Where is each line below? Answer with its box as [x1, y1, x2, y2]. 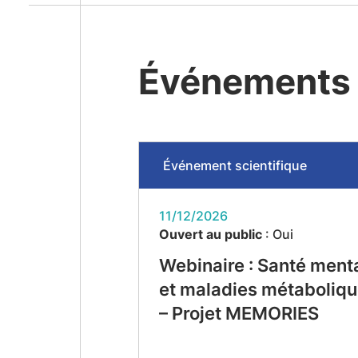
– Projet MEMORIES [158, 303, 319, 324]
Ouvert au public [158, 226, 262, 242]
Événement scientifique [162, 157, 307, 173]
